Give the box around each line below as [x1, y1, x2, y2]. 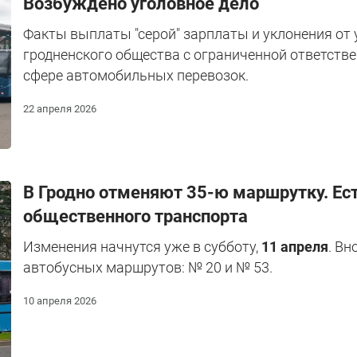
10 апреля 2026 [23, 295, 96, 308]
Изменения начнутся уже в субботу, [23, 238, 261, 256]
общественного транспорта [23, 206, 248, 227]
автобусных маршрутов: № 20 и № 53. [23, 259, 273, 277]
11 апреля [261, 238, 328, 256]
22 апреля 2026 [23, 102, 96, 115]
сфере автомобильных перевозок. [23, 66, 249, 84]
